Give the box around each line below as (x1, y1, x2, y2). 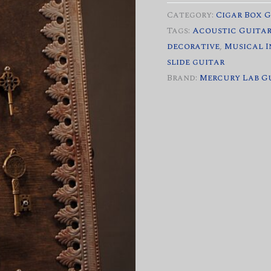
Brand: (167, 71, 200, 85)
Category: (167, 8, 217, 22)
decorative (167, 39, 220, 53)
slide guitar (167, 55, 225, 69)
